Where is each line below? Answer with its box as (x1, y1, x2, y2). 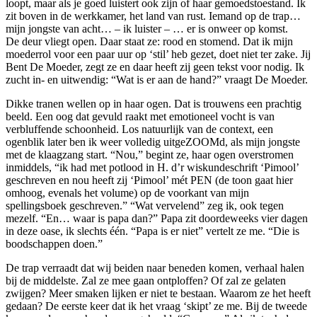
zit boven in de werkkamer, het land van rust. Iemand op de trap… (6, 9, 301, 22)
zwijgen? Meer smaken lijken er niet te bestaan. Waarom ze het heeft (6, 287, 311, 299)
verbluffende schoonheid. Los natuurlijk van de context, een (6, 122, 273, 135)
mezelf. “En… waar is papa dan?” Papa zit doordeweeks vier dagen (6, 212, 308, 224)
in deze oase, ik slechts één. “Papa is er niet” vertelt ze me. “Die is (6, 224, 299, 237)
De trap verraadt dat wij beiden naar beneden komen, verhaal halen (6, 261, 304, 274)
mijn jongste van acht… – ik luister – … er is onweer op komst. (6, 22, 288, 35)
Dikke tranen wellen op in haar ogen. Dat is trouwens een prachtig (6, 97, 301, 110)
